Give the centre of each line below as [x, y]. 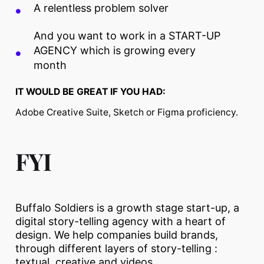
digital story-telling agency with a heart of [121, 222]
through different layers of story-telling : [116, 249]
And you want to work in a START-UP [127, 36]
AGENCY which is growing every [115, 51]
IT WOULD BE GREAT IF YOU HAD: [90, 92]
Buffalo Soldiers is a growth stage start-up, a [127, 208]
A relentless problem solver [101, 8]
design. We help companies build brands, [117, 235]
